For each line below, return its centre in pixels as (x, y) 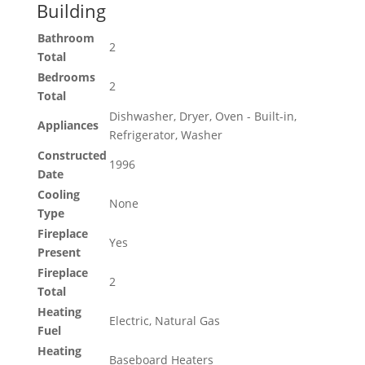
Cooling (58, 195)
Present (59, 253)
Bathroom (66, 38)
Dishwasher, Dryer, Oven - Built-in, (202, 117)
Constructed (72, 156)
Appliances (68, 125)
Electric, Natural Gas (164, 321)
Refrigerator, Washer (165, 135)
